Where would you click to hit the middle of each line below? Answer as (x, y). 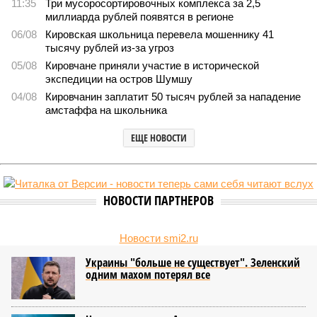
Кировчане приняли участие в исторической (152, 65)
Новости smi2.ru (158, 238)
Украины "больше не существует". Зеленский (193, 263)
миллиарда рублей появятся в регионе (139, 17)
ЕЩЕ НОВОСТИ (158, 138)
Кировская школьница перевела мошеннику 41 (160, 34)
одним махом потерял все (148, 275)
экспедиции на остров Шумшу (119, 79)
